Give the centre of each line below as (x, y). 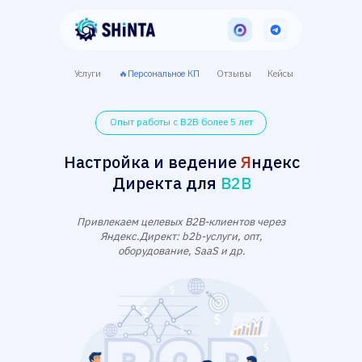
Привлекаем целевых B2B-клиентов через (181, 222)
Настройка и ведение (152, 162)
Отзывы (234, 73)
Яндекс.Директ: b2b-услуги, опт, (181, 236)
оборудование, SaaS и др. (181, 251)
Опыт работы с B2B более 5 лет (181, 122)
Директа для (166, 183)
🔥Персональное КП (159, 73)
